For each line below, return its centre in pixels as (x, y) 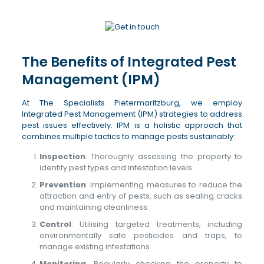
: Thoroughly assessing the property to (164, 156)
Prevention (62, 185)
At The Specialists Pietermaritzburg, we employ (132, 103)
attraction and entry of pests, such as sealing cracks (141, 196)
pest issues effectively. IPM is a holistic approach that (132, 125)
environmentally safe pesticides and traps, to (141, 235)
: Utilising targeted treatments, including (157, 224)
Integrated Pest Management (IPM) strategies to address (132, 114)
